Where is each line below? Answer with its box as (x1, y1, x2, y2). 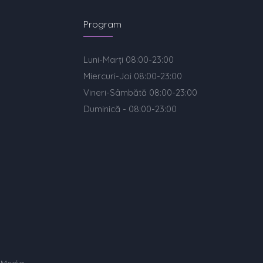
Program (83, 18, 122, 30)
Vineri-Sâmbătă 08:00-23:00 (83, 87, 198, 98)
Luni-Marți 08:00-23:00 (83, 54, 174, 65)
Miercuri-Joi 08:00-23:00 (83, 70, 183, 82)
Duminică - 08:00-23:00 (83, 103, 177, 114)
